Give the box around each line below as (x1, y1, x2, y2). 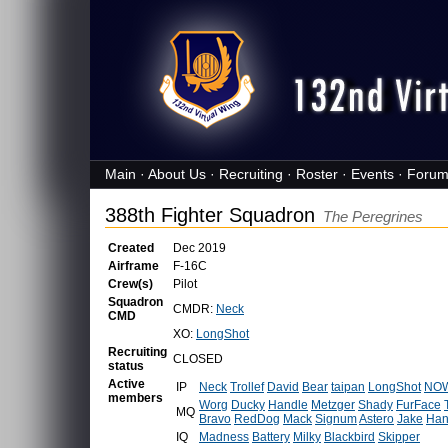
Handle (268, 398, 308, 412)
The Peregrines (323, 208, 423, 225)
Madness (199, 430, 249, 444)
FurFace (396, 398, 441, 412)
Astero (359, 412, 394, 426)
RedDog (234, 412, 280, 426)
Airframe (108, 259, 159, 273)
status (108, 359, 144, 373)
